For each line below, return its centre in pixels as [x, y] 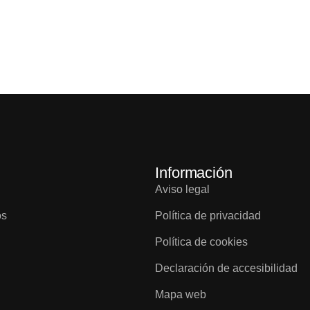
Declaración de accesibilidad [226, 268]
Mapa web [181, 294]
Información [194, 173]
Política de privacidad [208, 216]
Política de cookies [201, 242]
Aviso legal [182, 189]
